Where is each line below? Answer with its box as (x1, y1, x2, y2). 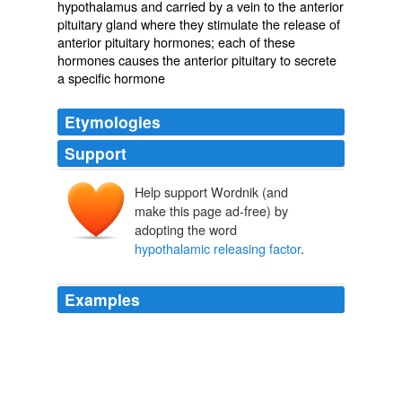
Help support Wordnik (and (135, 182, 288, 202)
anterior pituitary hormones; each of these (57, 32, 295, 51)
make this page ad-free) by (135, 201, 288, 221)
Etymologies (65, 110, 161, 133)
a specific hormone (57, 68, 165, 87)
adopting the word (135, 220, 237, 240)
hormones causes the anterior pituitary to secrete (57, 50, 336, 69)
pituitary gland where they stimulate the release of (57, 14, 340, 33)
